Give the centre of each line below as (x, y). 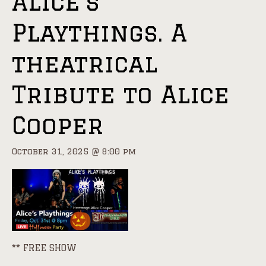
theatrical (85, 64)
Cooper (58, 125)
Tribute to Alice (121, 94)
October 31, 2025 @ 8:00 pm (74, 152)
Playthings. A (99, 33)
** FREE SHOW (44, 248)
